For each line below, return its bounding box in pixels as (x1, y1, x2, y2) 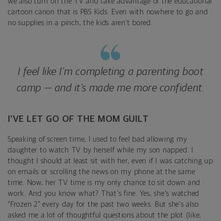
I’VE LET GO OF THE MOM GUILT (8, 114, 149, 124)
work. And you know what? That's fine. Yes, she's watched (8, 189, 199, 197)
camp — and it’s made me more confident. (16, 82, 205, 94)
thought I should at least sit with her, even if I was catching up (8, 157, 213, 165)
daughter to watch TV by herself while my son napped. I (8, 146, 193, 154)
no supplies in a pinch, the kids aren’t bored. (8, 19, 153, 27)
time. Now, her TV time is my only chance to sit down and (8, 179, 200, 186)
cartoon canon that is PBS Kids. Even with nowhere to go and (8, 8, 208, 16)
